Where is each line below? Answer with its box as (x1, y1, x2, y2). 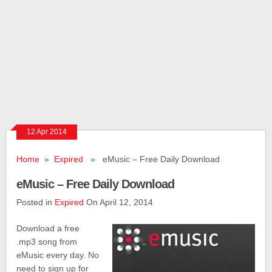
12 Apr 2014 (27, 127, 67, 136)
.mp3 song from (16, 237, 78, 246)
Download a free (16, 223, 80, 233)
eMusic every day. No (16, 250, 100, 260)
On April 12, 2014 (84, 197, 154, 207)
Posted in (16, 197, 55, 207)
